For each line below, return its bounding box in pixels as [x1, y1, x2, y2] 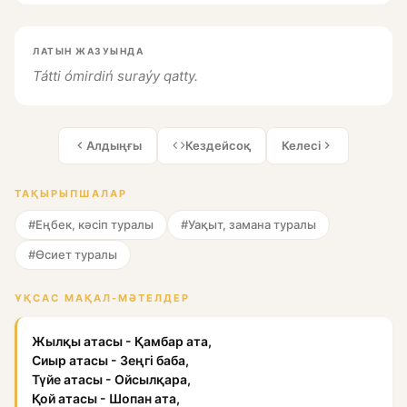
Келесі [282, 137, 321, 153]
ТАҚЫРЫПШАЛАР [15, 186, 127, 200]
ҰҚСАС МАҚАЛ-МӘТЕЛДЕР [15, 291, 190, 304]
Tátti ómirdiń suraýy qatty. [33, 66, 198, 84]
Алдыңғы [86, 137, 142, 153]
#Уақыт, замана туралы [181, 216, 316, 232]
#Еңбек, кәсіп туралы [28, 216, 154, 232]
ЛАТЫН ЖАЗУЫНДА [33, 45, 144, 56]
